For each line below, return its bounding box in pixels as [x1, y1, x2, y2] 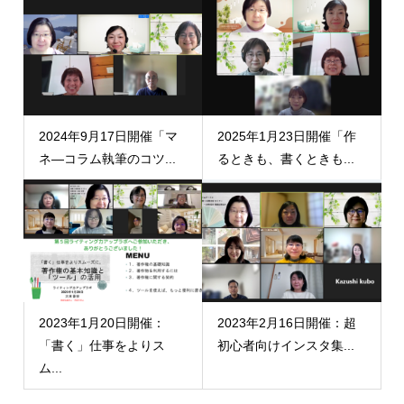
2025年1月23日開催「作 [217, 128, 356, 143]
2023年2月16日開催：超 [217, 315, 356, 330]
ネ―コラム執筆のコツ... [38, 151, 176, 166]
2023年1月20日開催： [38, 315, 165, 330]
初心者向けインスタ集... [217, 337, 354, 353]
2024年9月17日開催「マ [38, 128, 178, 143]
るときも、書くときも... [217, 151, 354, 166]
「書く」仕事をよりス [38, 337, 165, 353]
